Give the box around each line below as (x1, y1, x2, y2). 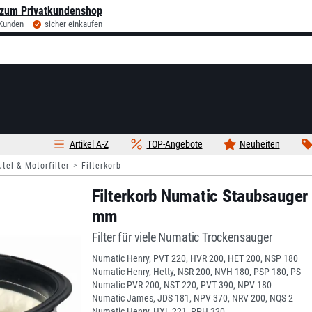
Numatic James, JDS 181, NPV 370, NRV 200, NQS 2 (91, 292, 293, 304)
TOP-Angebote (146, 139, 203, 150)
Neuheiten (239, 139, 280, 150)
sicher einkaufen (44, 19, 102, 29)
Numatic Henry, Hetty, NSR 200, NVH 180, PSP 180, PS (91, 266, 301, 277)
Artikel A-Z (69, 139, 109, 150)
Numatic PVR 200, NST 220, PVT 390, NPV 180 (91, 279, 272, 290)
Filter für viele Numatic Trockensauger (91, 230, 272, 244)
